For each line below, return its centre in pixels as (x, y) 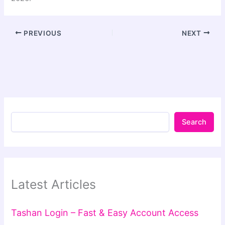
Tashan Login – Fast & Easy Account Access (105, 212)
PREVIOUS (42, 33)
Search (194, 122)
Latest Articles (54, 185)
